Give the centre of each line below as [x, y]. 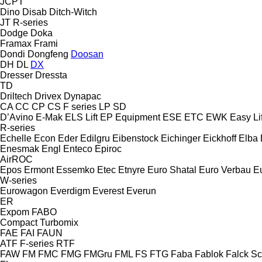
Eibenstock [135, 138]
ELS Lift [81, 117]
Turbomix [59, 222]
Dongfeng [48, 54]
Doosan [87, 54]
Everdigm [70, 191]
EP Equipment [130, 117]
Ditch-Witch [73, 12]
